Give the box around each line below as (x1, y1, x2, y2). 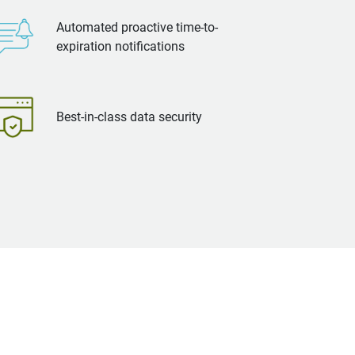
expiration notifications (56, 39, 185, 54)
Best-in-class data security (56, 109, 202, 125)
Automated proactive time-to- (56, 20, 218, 35)
